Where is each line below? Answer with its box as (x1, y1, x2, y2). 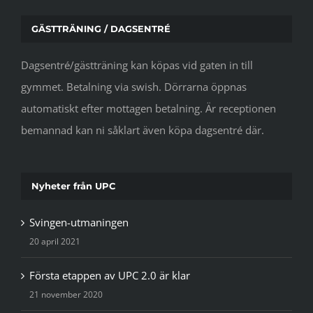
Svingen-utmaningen (29, 215, 129, 230)
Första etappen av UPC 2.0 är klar (29, 268, 190, 283)
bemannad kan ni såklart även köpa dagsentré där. (21, 122, 264, 137)
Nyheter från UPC (31, 180, 115, 191)
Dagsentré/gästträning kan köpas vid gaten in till (21, 57, 253, 72)
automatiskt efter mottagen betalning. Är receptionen (21, 101, 276, 115)
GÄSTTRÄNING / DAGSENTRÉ (31, 22, 170, 34)
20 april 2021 (29, 235, 80, 248)
